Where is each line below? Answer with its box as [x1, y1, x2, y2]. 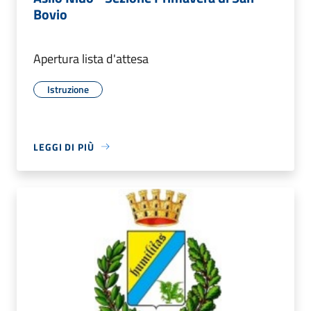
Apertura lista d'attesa [33, 49, 149, 68]
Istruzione [47, 81, 89, 96]
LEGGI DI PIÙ [33, 139, 94, 154]
